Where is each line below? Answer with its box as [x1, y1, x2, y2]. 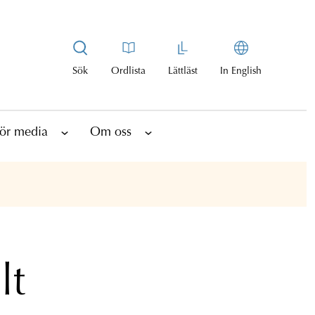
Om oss [90, 126, 131, 139]
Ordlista [111, 66, 146, 77]
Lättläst [168, 66, 198, 77]
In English [220, 66, 262, 77]
